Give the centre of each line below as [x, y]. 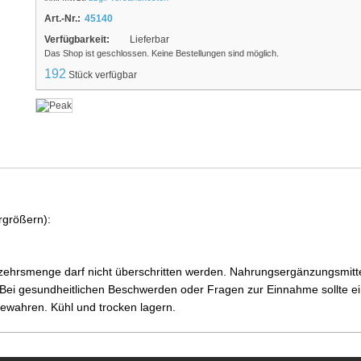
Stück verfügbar [103, 75]
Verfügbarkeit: [77, 39]
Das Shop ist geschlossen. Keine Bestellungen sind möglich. [162, 53]
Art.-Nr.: [62, 19]
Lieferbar [149, 39]
